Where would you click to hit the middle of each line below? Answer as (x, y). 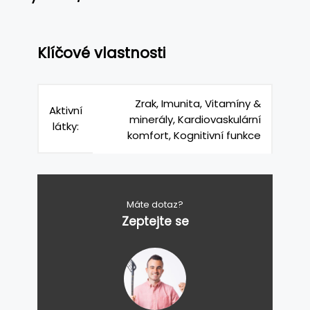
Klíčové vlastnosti (101, 53)
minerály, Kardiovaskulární (195, 119)
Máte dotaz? (155, 204)
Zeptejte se (155, 221)
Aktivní (66, 110)
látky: (66, 126)
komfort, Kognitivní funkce (194, 135)
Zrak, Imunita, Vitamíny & (198, 103)
